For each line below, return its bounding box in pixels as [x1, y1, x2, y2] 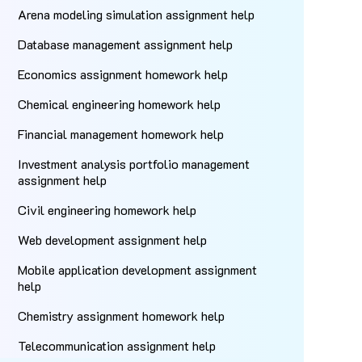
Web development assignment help [18, 231, 208, 248]
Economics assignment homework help [18, 65, 229, 82]
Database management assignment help [18, 36, 234, 53]
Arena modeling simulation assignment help [18, 6, 255, 23]
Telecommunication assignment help [18, 337, 217, 354]
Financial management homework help [18, 125, 228, 142]
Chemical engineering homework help [18, 95, 221, 112]
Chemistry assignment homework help [18, 307, 225, 324]
